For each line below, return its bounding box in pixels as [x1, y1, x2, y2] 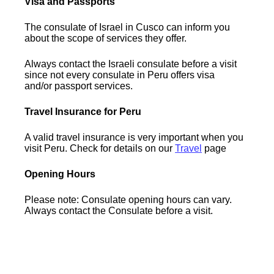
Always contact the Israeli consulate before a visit [24, 58, 237, 69]
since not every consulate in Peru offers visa [24, 69, 215, 80]
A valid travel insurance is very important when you [24, 131, 244, 143]
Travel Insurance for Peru [24, 106, 142, 117]
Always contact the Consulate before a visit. [24, 205, 213, 216]
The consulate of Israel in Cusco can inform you [24, 21, 231, 32]
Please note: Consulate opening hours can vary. [24, 194, 232, 205]
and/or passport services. [24, 80, 133, 91]
